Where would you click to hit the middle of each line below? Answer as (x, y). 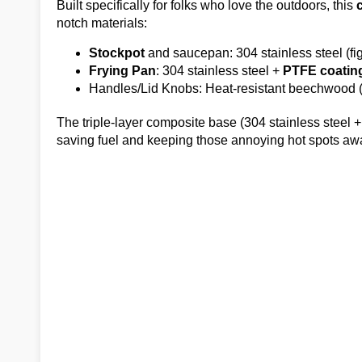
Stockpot (117, 53)
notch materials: (102, 23)
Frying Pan (122, 71)
